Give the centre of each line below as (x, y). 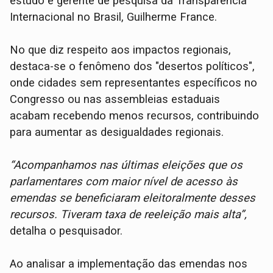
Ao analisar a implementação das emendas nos (129, 264)
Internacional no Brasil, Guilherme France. (114, 17)
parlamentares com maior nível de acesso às (124, 182)
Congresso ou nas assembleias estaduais (115, 100)
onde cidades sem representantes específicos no (134, 83)
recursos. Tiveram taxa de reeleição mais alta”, (129, 215)
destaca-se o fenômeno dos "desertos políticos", (133, 67)
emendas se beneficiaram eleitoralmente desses (133, 198)
